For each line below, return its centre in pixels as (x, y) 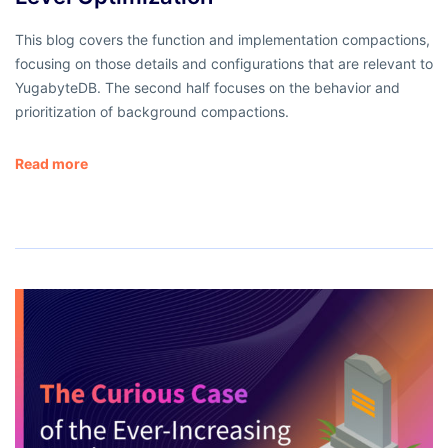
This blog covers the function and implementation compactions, (222, 39)
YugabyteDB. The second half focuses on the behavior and (207, 87)
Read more (51, 163)
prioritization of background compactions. (152, 111)
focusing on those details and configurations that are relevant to (224, 63)
